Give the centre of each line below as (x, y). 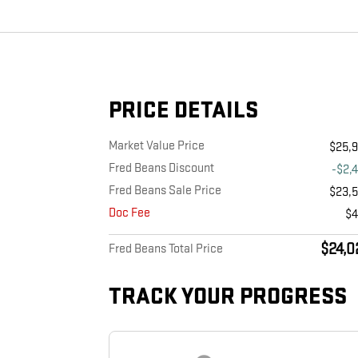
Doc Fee (129, 213)
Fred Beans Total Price (166, 249)
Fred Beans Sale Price (165, 191)
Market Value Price (157, 146)
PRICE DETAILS (183, 111)
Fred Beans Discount (161, 169)
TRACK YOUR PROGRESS (228, 297)
